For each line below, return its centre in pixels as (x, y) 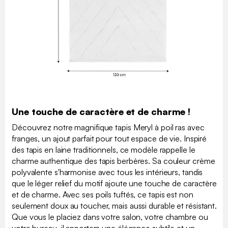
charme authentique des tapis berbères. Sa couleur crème (113, 161)
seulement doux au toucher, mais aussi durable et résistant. (115, 205)
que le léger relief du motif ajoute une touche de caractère (115, 183)
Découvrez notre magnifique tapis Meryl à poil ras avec (108, 127)
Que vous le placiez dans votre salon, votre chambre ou (110, 217)
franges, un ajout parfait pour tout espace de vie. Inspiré (109, 138)
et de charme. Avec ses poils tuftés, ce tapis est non (103, 194)
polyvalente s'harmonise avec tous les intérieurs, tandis (107, 172)
